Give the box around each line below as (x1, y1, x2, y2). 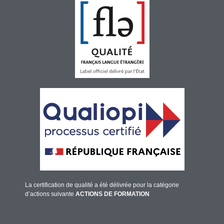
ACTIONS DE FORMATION (75, 190, 149, 198)
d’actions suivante (25, 190, 75, 198)
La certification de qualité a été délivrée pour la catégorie (25, 181, 179, 189)
